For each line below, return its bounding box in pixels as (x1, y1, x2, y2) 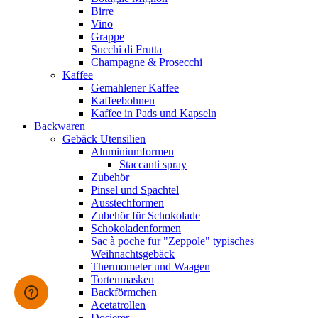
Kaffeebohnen (91, 94, 155, 106)
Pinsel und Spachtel (91, 183, 179, 196)
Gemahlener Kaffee (91, 81, 179, 94)
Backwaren (34, 119, 85, 132)
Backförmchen (91, 285, 157, 298)
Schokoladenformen (91, 221, 181, 234)
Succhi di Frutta (91, 43, 162, 55)
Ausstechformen (91, 196, 164, 209)
